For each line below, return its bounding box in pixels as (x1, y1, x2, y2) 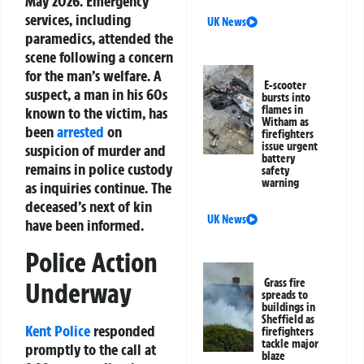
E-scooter (264, 78, 307, 93)
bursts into (262, 90, 311, 106)
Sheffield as (262, 312, 315, 327)
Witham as (262, 115, 310, 130)
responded (90, 320, 155, 340)
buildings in (262, 300, 316, 315)
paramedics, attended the (25, 28, 173, 49)
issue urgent (262, 139, 318, 154)
